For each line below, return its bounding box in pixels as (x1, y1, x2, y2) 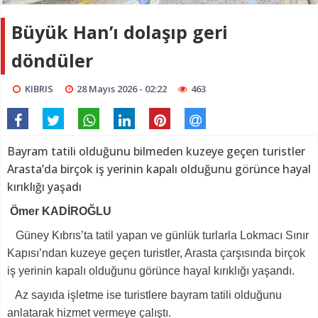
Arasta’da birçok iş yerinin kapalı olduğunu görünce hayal (7, 161, 311, 177)
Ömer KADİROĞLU (7, 205, 114, 218)
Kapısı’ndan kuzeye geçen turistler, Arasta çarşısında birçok (7, 247, 305, 260)
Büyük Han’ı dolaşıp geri (11, 20, 228, 45)
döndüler (11, 48, 93, 73)
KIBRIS (24, 82, 53, 96)
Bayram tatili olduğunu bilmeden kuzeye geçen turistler (7, 143, 305, 160)
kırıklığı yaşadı (7, 179, 82, 195)
